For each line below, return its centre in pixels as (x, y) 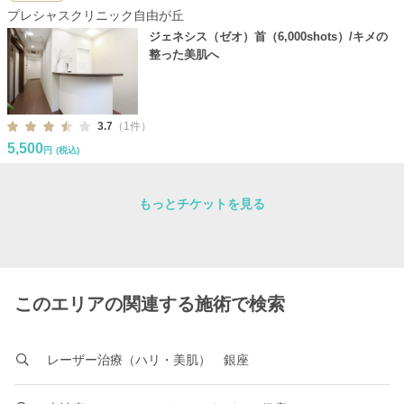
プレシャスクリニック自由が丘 (96, 15)
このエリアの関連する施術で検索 (150, 304)
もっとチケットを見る (202, 204)
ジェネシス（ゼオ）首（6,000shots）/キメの (268, 36)
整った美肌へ (184, 54)
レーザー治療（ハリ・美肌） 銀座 (146, 360)
